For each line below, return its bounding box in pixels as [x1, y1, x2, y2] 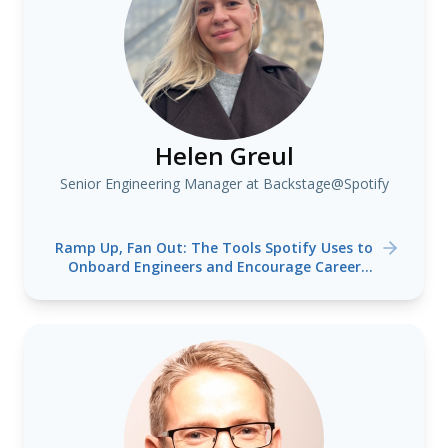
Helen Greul [154, 139, 294, 172]
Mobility [185, 276, 243, 295]
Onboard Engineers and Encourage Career [67, 257, 361, 276]
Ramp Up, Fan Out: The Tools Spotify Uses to [55, 238, 373, 257]
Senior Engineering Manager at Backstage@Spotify [59, 174, 389, 193]
